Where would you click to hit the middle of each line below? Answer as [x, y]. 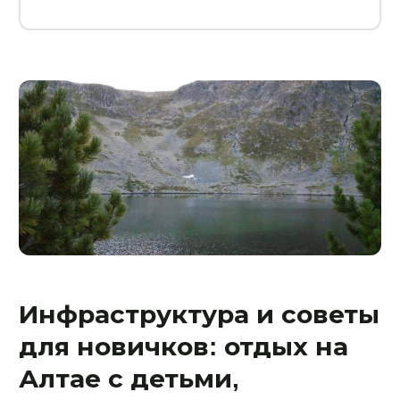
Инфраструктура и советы [199, 314]
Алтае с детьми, [129, 379]
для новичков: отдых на [183, 346]
